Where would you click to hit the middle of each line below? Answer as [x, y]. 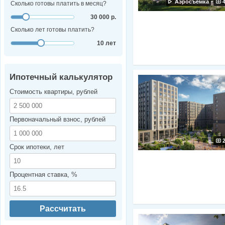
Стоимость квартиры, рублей [53, 92]
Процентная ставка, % [43, 175]
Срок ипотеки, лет [37, 147]
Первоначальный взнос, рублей [58, 120]
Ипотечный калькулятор [61, 77]
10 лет [106, 43]
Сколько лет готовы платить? [52, 30]
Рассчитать [63, 209]
